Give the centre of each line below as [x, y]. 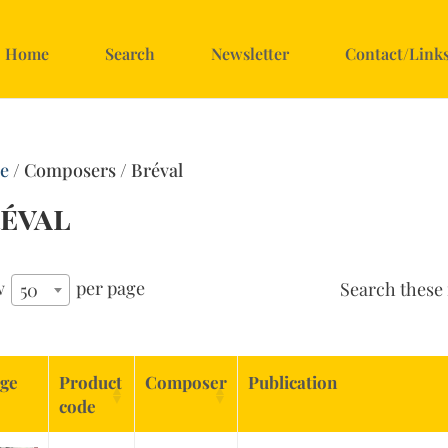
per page [109, 287]
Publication [293, 382]
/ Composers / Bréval [96, 170]
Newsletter [250, 53]
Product [91, 382]
